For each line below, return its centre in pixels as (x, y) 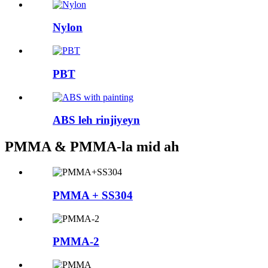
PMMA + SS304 (93, 195)
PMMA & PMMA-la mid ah (92, 147)
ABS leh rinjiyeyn (96, 120)
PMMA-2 (76, 242)
